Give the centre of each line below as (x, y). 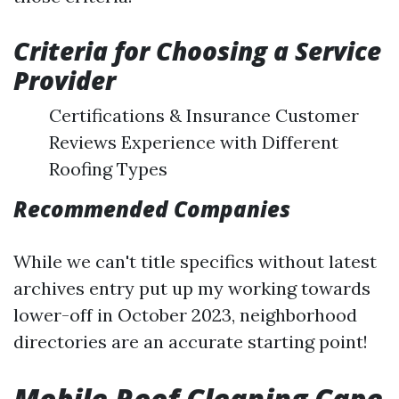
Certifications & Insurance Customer (204, 115)
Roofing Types (108, 169)
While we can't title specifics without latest (195, 261)
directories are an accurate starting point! (191, 342)
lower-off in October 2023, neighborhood (185, 315)
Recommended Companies (152, 209)
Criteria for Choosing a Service (197, 51)
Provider (65, 80)
